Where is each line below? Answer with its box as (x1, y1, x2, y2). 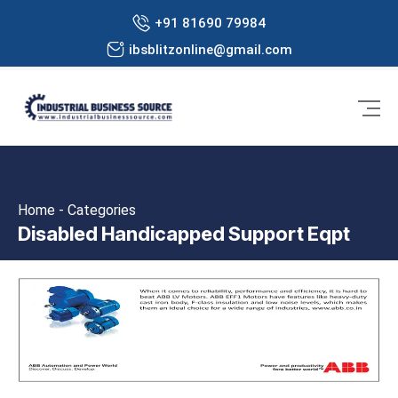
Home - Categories (18, 202, 136, 219)
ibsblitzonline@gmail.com (128, 41, 292, 58)
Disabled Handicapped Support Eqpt (18, 222, 350, 246)
